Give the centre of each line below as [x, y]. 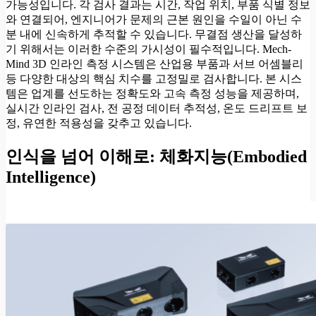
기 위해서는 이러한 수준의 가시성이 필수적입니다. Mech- [148, 49]
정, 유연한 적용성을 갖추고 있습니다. [99, 123]
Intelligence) [51, 177]
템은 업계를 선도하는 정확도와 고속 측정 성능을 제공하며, [152, 94]
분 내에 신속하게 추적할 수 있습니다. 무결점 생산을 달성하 [154, 35]
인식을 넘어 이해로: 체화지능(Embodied [156, 156]
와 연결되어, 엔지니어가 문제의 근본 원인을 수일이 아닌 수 [154, 20]
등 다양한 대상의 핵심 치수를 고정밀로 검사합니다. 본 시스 [154, 79]
